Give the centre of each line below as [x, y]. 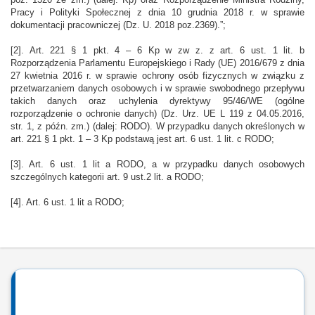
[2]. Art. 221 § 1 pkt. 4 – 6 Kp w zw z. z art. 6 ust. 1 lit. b [157, 51]
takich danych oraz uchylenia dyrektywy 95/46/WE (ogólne [157, 101]
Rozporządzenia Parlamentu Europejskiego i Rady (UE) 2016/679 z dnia [157, 63]
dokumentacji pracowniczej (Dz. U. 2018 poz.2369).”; [118, 25]
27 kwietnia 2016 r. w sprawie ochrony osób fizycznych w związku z [157, 76]
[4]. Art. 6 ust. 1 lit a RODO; [67, 202]
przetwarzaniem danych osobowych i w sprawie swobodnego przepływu [157, 89]
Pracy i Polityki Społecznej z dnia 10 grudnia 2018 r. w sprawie [157, 13]
